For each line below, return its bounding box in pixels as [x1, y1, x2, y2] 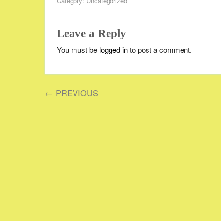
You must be [56, 44, 99, 55]
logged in [99, 44, 128, 55]
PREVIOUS [53, 87, 99, 99]
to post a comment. [127, 44, 192, 55]
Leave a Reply [56, 27, 126, 40]
